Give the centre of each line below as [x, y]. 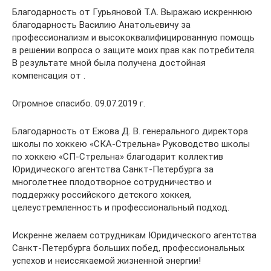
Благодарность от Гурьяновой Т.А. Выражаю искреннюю [132, 12]
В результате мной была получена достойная [109, 63]
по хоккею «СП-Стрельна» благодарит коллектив [118, 156]
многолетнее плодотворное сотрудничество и [112, 182]
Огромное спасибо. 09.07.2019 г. [79, 103]
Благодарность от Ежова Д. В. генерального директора [130, 131]
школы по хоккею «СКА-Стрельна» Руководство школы [131, 144]
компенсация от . [49, 75]
